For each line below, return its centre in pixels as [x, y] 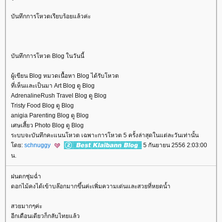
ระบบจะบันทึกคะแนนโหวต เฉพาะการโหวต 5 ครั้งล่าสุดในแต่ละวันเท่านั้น [105, 135]
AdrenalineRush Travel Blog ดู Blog [59, 95]
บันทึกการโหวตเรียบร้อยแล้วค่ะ [51, 16]
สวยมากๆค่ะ [27, 206]
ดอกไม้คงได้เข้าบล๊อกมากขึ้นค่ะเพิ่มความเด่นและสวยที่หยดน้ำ [91, 186]
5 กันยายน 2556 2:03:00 [174, 145]
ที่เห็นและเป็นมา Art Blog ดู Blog [53, 85]
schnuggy [38, 145]
